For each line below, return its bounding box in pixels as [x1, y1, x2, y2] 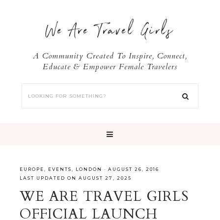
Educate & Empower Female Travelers [43, 61, 177, 72]
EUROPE [20, 166, 44, 172]
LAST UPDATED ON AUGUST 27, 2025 [20, 175, 132, 181]
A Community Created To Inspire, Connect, [33, 51, 187, 61]
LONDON [76, 166, 102, 172]
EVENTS [48, 166, 72, 172]
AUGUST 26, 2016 [108, 166, 159, 172]
